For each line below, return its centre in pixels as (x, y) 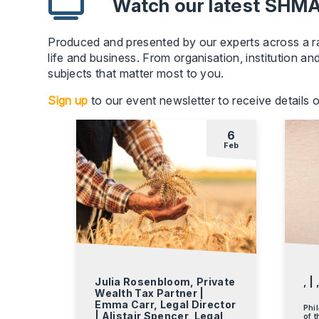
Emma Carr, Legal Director (166, 304)
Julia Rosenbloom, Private (165, 281)
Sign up (68, 100)
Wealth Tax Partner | (150, 293)
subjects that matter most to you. (136, 73)
